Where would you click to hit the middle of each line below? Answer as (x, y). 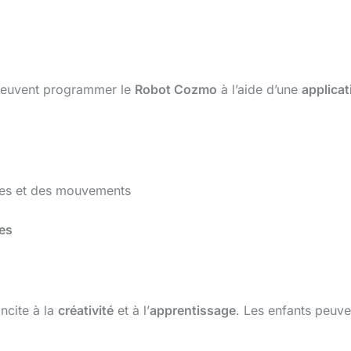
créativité (86, 311)
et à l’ (132, 311)
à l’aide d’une (259, 89)
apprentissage (193, 311)
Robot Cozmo (176, 89)
